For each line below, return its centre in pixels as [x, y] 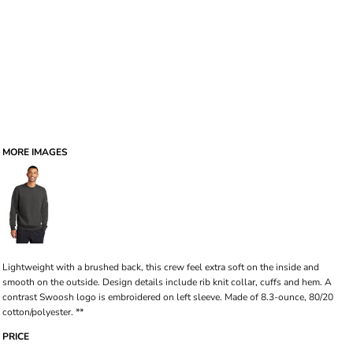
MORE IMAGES [35, 152]
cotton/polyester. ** [43, 312]
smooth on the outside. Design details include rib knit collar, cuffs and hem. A [167, 282]
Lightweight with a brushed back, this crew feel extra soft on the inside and [161, 267]
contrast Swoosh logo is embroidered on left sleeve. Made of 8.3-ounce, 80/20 [168, 297]
